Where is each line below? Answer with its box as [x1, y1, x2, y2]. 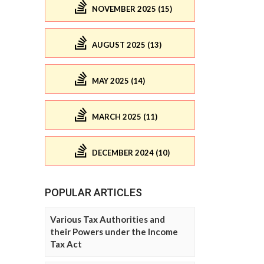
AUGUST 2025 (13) [92, 40, 161, 50]
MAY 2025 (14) [92, 76, 145, 86]
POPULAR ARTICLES [45, 186, 142, 199]
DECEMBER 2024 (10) [92, 148, 170, 158]
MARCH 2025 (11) [92, 112, 157, 122]
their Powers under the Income [50, 226, 178, 237]
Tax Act [50, 238, 82, 249]
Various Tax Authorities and [50, 213, 165, 225]
